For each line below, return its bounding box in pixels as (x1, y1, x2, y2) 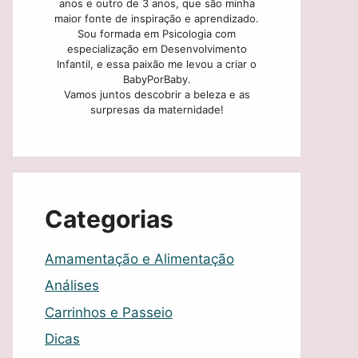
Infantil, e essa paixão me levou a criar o (57, 57, 257, 70)
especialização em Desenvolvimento (66, 42, 247, 55)
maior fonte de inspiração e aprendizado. (54, 11, 259, 25)
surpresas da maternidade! (89, 102, 224, 116)
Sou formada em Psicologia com (78, 26, 236, 40)
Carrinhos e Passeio (45, 304, 173, 320)
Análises (45, 277, 99, 294)
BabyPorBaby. (122, 72, 191, 86)
